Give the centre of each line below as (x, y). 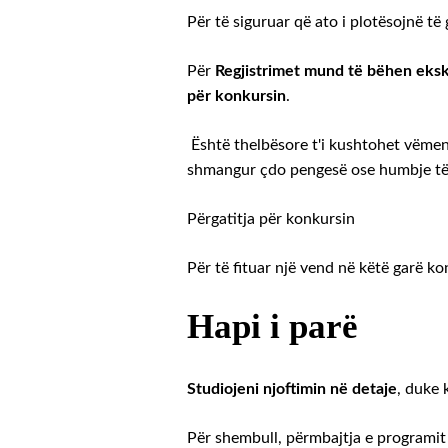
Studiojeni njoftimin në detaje (292, 388)
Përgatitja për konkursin (271, 218)
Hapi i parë (272, 326)
